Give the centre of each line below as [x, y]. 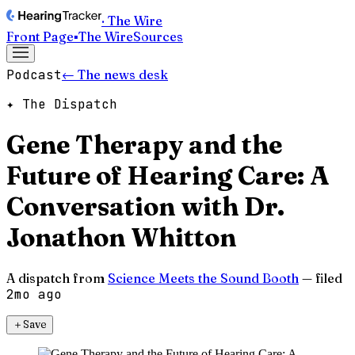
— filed [322, 278]
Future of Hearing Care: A [168, 176]
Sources [158, 36]
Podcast [34, 75]
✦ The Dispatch [62, 104]
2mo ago [34, 294]
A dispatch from [55, 278]
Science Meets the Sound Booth [203, 278]
